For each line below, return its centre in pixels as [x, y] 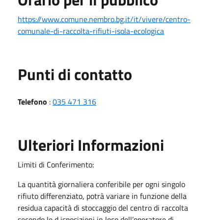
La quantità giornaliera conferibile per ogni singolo [101, 184]
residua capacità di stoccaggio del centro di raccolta [103, 207]
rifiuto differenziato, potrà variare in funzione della [102, 196]
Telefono [32, 101]
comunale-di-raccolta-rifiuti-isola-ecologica [91, 31]
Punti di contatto [75, 74]
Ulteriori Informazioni [91, 145]
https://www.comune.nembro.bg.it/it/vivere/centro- [104, 19]
